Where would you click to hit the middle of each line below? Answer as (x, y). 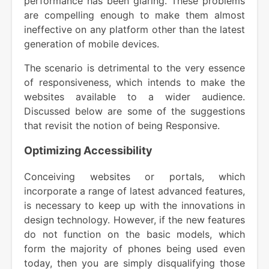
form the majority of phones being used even (134, 248)
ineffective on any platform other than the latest (134, 29)
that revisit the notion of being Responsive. (122, 125)
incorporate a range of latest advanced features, (134, 191)
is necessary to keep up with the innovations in (134, 205)
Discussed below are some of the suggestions (134, 111)
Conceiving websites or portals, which (134, 176)
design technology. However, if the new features (134, 219)
